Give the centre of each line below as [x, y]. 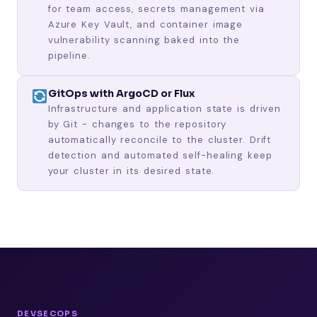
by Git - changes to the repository [137, 124]
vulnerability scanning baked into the [144, 40]
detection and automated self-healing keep [160, 155]
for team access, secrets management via [156, 8]
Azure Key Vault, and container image [145, 24]
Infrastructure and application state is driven [165, 108]
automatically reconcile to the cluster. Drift [160, 139]
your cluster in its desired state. [131, 171]
